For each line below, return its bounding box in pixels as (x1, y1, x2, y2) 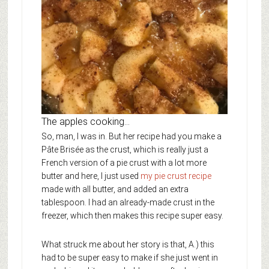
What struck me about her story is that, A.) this (41, 240, 214, 250)
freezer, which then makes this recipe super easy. (41, 211, 223, 221)
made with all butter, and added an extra (41, 184, 189, 195)
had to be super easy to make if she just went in (41, 253, 218, 263)
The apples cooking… (41, 116, 130, 128)
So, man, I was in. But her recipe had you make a (41, 131, 222, 142)
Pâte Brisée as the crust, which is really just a (41, 145, 208, 155)
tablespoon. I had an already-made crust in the (41, 198, 214, 208)
